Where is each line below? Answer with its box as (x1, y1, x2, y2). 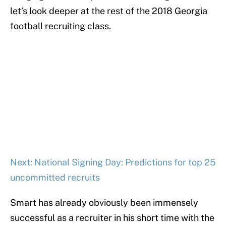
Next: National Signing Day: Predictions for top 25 (10, 157, 216, 168)
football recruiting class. (10, 21, 111, 32)
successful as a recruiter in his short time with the (10, 212, 214, 223)
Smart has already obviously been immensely (10, 197, 198, 208)
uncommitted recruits (10, 172, 100, 183)
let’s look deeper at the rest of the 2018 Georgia (10, 6, 207, 17)
